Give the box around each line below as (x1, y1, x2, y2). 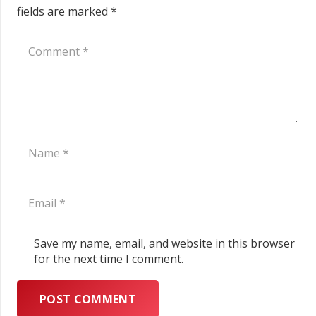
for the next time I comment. (34, 250, 183, 267)
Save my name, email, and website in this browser (34, 235, 295, 251)
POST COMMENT (39, 291, 136, 307)
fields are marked (17, 3, 111, 19)
